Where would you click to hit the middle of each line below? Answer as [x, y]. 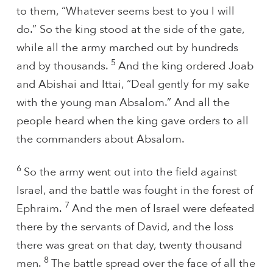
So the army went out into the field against [130, 172]
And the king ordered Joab [186, 66]
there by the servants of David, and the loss [125, 227]
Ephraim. [40, 208]
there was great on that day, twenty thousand [129, 245]
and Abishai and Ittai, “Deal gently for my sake [133, 85]
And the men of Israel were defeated [163, 208]
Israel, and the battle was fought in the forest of [134, 190]
